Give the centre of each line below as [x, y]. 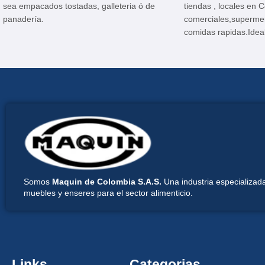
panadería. [23, 19]
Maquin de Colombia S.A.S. [107, 181]
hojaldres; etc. [210, 84]
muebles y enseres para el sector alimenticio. [108, 193]
